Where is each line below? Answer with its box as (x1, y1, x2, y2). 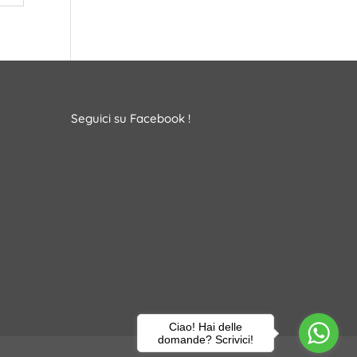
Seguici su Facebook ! (71, 110, 191, 126)
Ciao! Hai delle (169, 320, 242, 333)
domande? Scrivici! (158, 332, 253, 346)
